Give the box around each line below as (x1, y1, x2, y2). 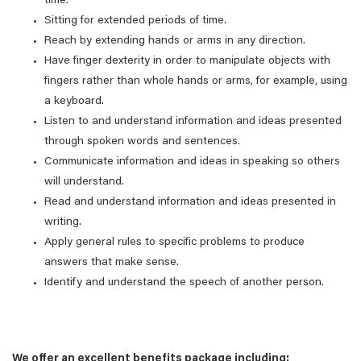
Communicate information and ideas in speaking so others (44, 156, 340, 168)
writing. (44, 217, 81, 228)
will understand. (44, 176, 124, 188)
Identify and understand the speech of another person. (44, 277, 324, 288)
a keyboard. (44, 96, 104, 107)
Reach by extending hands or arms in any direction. (44, 35, 305, 47)
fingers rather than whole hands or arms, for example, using (44, 76, 347, 87)
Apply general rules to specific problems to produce (44, 237, 305, 248)
